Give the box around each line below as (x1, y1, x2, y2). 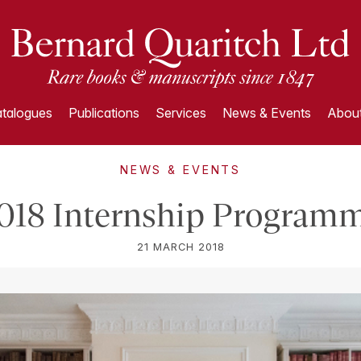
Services (155, 105, 206, 121)
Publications (68, 105, 139, 121)
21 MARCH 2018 (136, 241, 225, 253)
